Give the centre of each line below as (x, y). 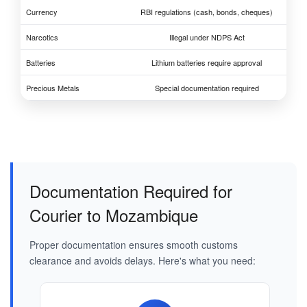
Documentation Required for (131, 191)
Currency (42, 12)
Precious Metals (53, 88)
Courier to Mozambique (114, 215)
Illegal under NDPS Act (207, 37)
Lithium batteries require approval (207, 63)
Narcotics (42, 37)
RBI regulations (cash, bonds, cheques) (207, 12)
